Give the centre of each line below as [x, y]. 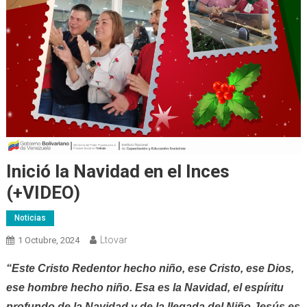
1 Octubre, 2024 [48, 241]
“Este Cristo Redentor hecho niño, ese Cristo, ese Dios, [150, 269]
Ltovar [113, 240]
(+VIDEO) [43, 193]
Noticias [30, 218]
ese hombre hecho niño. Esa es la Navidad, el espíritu [145, 288]
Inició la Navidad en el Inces [118, 172]
